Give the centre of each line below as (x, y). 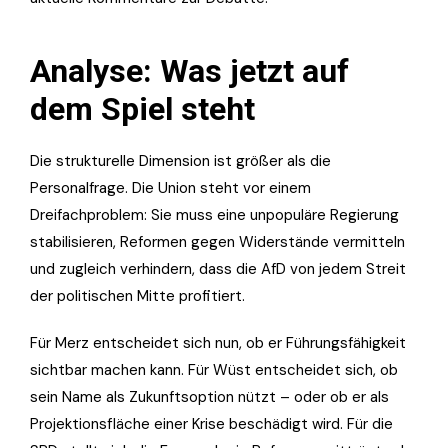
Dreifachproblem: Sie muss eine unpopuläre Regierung (214, 214)
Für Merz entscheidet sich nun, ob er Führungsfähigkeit (218, 342)
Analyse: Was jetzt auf (189, 70)
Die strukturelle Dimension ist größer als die (180, 160)
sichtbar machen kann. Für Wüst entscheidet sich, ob (214, 369)
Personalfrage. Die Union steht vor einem (170, 187)
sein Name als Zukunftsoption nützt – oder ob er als (209, 396)
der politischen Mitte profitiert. (137, 295)
